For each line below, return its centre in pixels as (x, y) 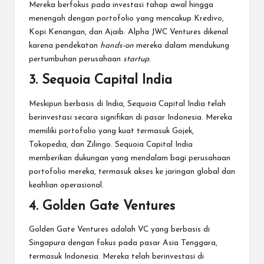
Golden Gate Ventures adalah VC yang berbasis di (119, 230)
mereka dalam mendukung (181, 46)
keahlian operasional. (66, 185)
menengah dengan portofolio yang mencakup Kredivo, (126, 19)
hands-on (117, 46)
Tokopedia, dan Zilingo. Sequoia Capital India (111, 144)
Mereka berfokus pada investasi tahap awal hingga (121, 5)
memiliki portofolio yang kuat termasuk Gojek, (111, 131)
